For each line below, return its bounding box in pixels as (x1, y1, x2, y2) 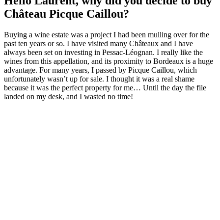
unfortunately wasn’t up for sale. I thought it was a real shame (4, 74, 194, 83)
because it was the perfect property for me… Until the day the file (4, 83, 206, 92)
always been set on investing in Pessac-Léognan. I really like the (4, 48, 203, 56)
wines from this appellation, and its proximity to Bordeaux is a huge (4, 56, 213, 65)
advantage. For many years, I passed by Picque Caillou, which (4, 65, 197, 74)
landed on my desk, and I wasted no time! (4, 92, 133, 101)
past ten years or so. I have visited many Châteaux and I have (4, 39, 193, 48)
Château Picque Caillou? (4, 7, 129, 20)
